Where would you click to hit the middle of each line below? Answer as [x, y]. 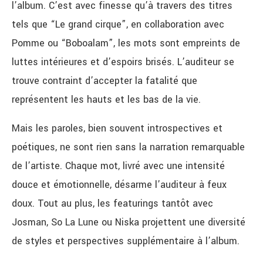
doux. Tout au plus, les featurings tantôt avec [112, 204]
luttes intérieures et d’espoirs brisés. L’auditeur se [123, 62]
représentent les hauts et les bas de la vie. [108, 100]
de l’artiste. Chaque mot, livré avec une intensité [118, 166]
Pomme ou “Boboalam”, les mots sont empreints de [126, 43]
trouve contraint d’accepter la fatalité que [104, 81]
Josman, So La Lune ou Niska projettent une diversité [129, 222]
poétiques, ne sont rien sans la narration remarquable [128, 147]
